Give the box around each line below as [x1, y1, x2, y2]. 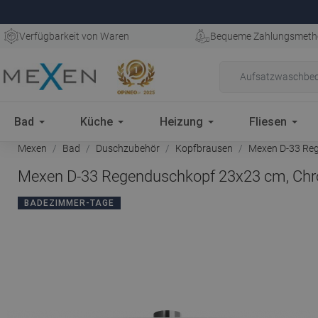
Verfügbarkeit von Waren [19, 31, 129, 42]
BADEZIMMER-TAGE [24, 198, 114, 208]
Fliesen [249, 114, 287, 128]
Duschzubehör [96, 143, 160, 154]
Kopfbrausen [175, 143, 233, 154]
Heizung [159, 114, 203, 128]
